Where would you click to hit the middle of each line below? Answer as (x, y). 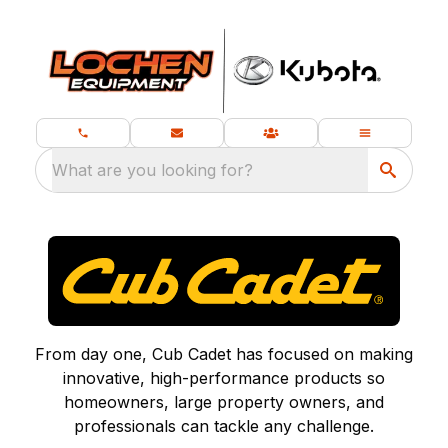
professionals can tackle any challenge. (224, 426)
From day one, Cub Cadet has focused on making (224, 354)
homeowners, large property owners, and (224, 402)
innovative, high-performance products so (224, 378)
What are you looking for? (152, 170)
